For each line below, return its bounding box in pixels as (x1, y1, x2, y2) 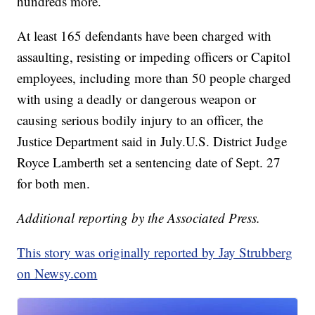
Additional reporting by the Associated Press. (17, 208, 261, 226)
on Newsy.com (17, 264, 98, 282)
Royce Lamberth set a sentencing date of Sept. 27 (17, 153, 281, 171)
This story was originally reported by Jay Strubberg (17, 243, 293, 261)
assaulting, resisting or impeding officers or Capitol (17, 47, 291, 65)
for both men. (17, 174, 91, 192)
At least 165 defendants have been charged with (17, 26, 272, 44)
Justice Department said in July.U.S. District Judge (17, 131, 288, 150)
